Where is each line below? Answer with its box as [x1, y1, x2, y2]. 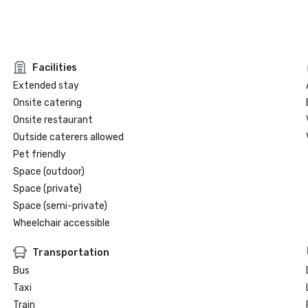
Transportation [32, 246, 109, 258]
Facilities [32, 61, 77, 74]
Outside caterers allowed [12, 131, 124, 143]
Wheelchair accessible [12, 217, 110, 229]
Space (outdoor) [12, 166, 85, 177]
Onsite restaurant [12, 114, 93, 126]
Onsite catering [12, 97, 82, 109]
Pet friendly [12, 148, 66, 160]
